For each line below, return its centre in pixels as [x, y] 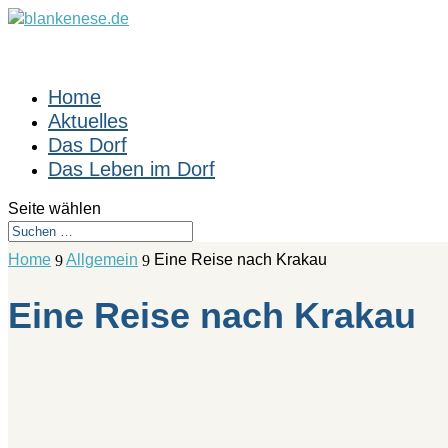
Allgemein [102, 259]
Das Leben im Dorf [131, 169]
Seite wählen [54, 208]
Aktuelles [88, 121]
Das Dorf [87, 145]
